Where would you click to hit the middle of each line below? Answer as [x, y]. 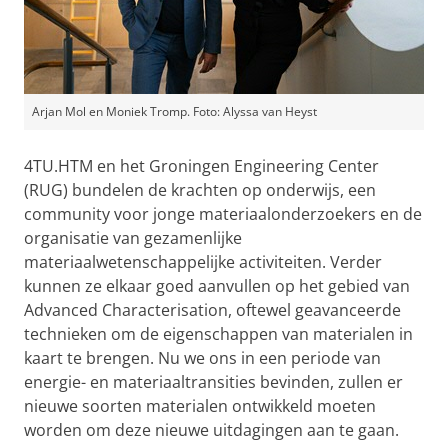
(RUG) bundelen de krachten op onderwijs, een [200, 189]
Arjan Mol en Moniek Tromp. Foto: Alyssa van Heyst [174, 111]
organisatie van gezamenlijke [133, 237]
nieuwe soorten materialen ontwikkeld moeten [200, 405]
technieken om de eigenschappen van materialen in [218, 333]
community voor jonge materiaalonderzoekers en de [223, 213]
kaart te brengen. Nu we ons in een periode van [202, 357]
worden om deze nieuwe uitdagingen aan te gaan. [211, 429]
